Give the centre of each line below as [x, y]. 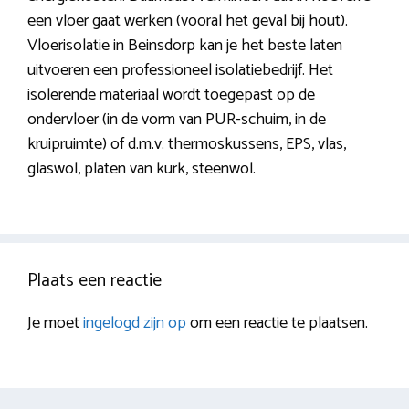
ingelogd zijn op [135, 324]
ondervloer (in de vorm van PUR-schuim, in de [177, 120]
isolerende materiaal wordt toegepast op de [171, 95]
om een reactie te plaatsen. [277, 324]
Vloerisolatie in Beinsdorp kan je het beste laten [185, 46]
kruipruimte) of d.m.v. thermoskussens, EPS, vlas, [187, 145]
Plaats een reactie [94, 281]
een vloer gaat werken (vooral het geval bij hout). [188, 21]
